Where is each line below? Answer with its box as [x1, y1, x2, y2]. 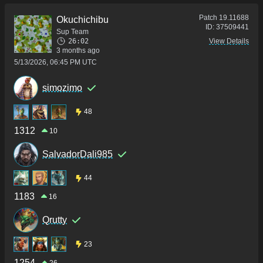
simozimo [42, 82, 82, 93]
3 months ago [56, 46, 100, 55]
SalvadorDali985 [42, 149, 113, 159]
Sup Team [56, 27, 89, 36]
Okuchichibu [56, 14, 109, 25]
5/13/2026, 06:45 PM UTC [14, 58, 97, 66]
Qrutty [42, 215, 67, 225]
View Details [209, 36, 249, 45]
